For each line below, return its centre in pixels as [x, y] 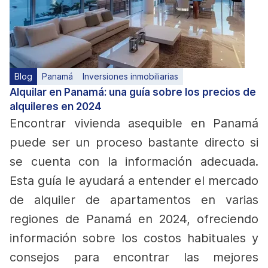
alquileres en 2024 [56, 106]
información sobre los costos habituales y [134, 238]
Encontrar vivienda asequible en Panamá [134, 123]
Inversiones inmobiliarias [130, 76]
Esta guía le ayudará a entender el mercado [134, 181]
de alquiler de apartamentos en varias [134, 200]
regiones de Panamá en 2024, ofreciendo [134, 219]
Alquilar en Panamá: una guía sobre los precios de [133, 92]
